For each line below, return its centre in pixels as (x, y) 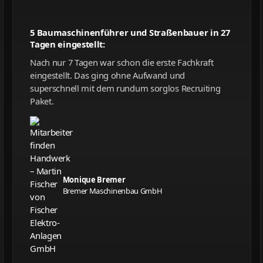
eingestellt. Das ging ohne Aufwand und (107, 75)
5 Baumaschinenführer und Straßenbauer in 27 (130, 32)
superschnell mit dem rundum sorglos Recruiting (125, 88)
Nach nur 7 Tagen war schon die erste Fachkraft (122, 62)
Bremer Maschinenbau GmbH (112, 190)
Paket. (42, 101)
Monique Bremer (94, 179)
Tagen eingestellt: (68, 44)
